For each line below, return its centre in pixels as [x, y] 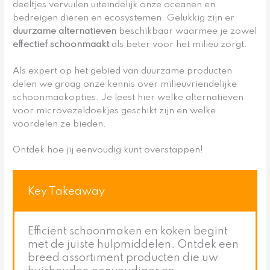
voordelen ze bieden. [60, 124]
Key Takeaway [67, 192]
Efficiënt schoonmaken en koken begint [128, 232]
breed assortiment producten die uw [123, 258]
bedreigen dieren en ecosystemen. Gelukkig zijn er [124, 18]
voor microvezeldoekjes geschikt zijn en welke [115, 111]
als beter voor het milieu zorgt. [178, 44]
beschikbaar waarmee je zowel [187, 31]
